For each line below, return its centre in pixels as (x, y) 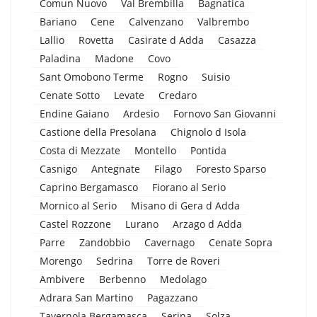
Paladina (60, 58)
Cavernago (169, 242)
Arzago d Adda (207, 224)
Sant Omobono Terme (92, 76)
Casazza (237, 40)
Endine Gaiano (74, 113)
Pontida (208, 150)
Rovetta (96, 40)
